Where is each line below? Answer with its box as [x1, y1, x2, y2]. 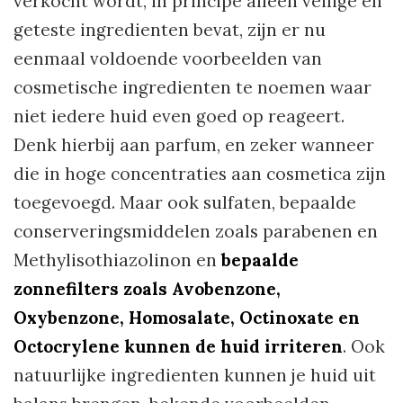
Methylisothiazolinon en [13, 249, 221, 272]
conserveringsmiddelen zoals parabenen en [13, 220, 378, 243]
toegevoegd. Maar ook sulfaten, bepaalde [13, 192, 356, 214]
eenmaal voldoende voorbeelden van [13, 48, 322, 70]
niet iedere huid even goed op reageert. [13, 105, 345, 128]
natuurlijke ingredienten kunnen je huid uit [13, 364, 376, 387]
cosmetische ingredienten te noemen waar [13, 76, 372, 99]
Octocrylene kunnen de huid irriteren [13, 336, 343, 358]
